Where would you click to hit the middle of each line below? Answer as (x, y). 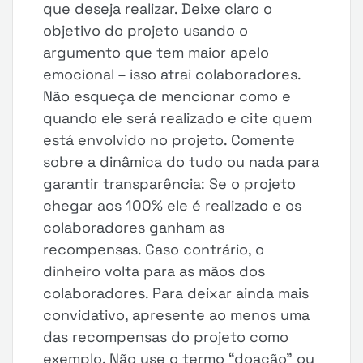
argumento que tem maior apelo (156, 52)
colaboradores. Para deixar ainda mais (176, 293)
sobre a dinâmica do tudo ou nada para (181, 162)
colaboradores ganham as (134, 227)
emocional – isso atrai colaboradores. (172, 74)
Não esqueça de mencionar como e (167, 96)
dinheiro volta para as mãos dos (154, 271)
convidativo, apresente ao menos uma (177, 315)
